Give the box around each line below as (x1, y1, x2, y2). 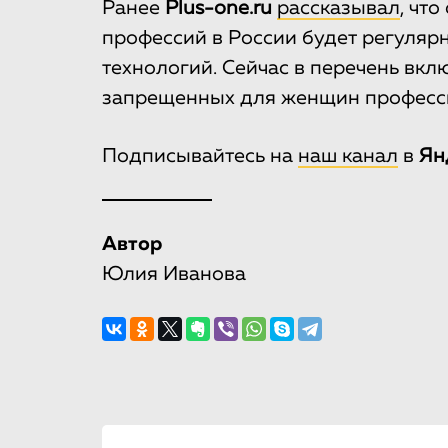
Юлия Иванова (102, 264, 246, 285)
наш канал (298, 146, 398, 167)
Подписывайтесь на (102, 146, 298, 167)
